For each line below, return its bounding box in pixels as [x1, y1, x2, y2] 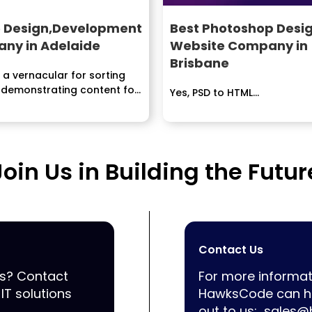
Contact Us [198, 241, 263, 258]
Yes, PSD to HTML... [170, 86, 259, 100]
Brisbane [170, 54, 229, 72]
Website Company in [170, 37, 308, 54]
